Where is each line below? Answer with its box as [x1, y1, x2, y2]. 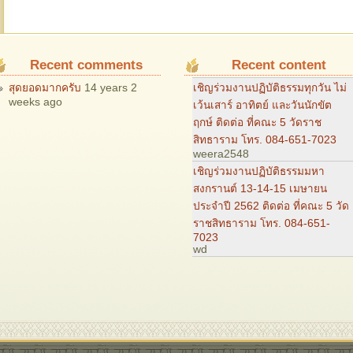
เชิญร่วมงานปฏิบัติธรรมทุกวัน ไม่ [193, 81, 347, 94]
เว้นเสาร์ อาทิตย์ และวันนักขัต [193, 98, 332, 111]
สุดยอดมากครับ [8, 82, 81, 95]
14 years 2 [84, 82, 137, 95]
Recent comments [29, 57, 143, 72]
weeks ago [8, 96, 62, 109]
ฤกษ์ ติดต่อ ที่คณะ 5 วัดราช [193, 116, 321, 128]
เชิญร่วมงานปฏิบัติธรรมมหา [193, 165, 325, 177]
